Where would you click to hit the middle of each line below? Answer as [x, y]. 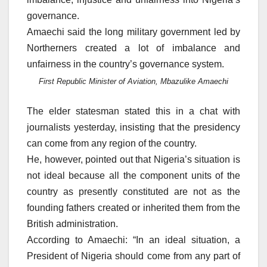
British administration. [72, 223]
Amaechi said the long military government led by [133, 32]
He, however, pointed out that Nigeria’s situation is [133, 159]
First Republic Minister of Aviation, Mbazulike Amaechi [133, 82]
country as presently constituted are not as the [133, 191]
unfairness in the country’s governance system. [125, 64]
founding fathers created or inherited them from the [133, 207]
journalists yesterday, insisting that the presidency [133, 127]
